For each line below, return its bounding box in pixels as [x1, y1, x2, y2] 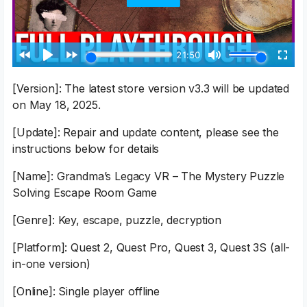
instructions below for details [12, 141, 160, 156]
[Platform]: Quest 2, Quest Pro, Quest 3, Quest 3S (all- [12, 240, 291, 254]
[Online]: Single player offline [12, 284, 160, 298]
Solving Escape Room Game [12, 185, 158, 199]
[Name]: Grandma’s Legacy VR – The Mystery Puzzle [12, 169, 285, 183]
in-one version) [12, 256, 90, 271]
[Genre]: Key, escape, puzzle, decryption [12, 212, 221, 227]
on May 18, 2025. [12, 97, 101, 112]
